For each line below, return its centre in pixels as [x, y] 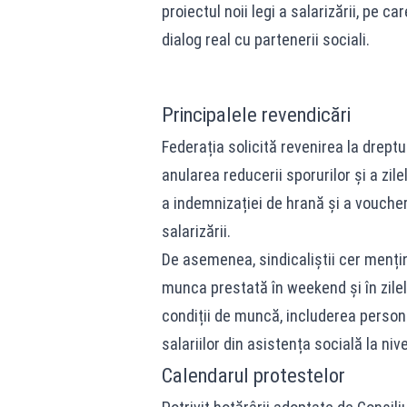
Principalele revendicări [256, 114]
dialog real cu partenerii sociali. [265, 40]
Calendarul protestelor [253, 375]
